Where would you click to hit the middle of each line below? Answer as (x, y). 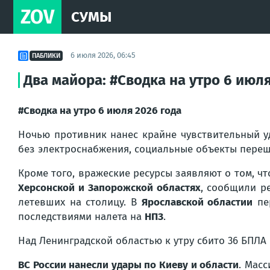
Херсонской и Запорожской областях (109, 188)
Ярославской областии (197, 202)
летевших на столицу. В (80, 202)
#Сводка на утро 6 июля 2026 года (100, 111)
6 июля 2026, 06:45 (103, 55)
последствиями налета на (81, 217)
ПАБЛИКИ (46, 55)
